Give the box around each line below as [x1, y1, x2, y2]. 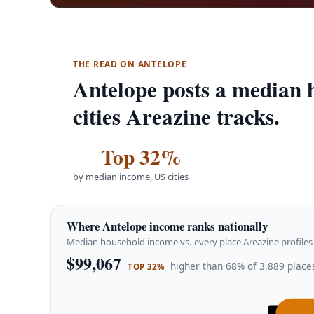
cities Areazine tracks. [73, 100, 280, 133]
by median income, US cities [73, 170, 189, 183]
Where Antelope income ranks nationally [67, 217, 268, 235]
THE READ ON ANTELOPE [73, 58, 187, 71]
